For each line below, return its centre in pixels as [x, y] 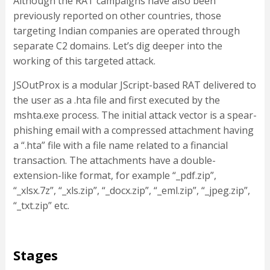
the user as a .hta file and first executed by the [116, 100]
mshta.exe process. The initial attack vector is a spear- [135, 115]
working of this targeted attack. [84, 61]
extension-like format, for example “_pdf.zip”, [115, 176]
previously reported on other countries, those [117, 16]
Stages [35, 255]
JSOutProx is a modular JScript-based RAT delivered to [134, 85]
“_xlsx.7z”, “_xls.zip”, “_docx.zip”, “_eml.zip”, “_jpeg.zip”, [131, 191]
